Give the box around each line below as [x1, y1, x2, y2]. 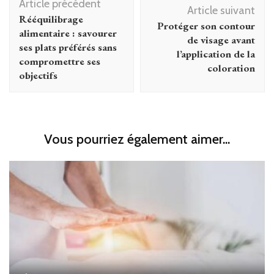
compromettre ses [19, 54, 100, 68]
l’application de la [177, 47, 255, 61]
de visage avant [187, 33, 255, 47]
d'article [9, 2, 67, 23]
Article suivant [187, 4, 255, 18]
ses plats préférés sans [19, 40, 117, 54]
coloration [207, 61, 255, 75]
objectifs [19, 68, 57, 83]
